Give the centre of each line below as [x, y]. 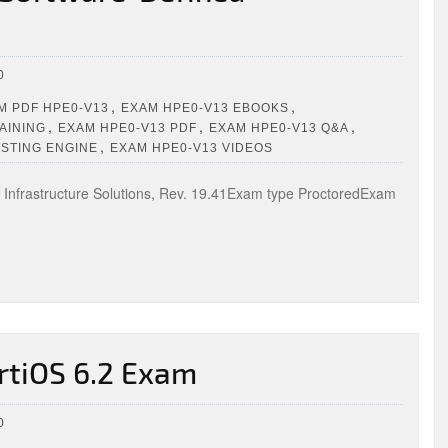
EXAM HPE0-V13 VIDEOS [191, 147]
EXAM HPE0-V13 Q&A [279, 127]
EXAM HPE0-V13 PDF [127, 127]
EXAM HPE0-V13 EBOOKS [205, 107]
